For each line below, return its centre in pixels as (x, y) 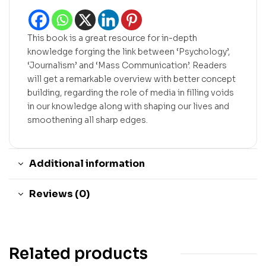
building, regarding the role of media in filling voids (131, 92)
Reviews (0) (59, 194)
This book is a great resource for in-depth (112, 38)
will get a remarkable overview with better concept (132, 79)
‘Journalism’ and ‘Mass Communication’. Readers (127, 65)
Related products (78, 254)
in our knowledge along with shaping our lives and (128, 106)
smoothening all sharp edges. (88, 120)
